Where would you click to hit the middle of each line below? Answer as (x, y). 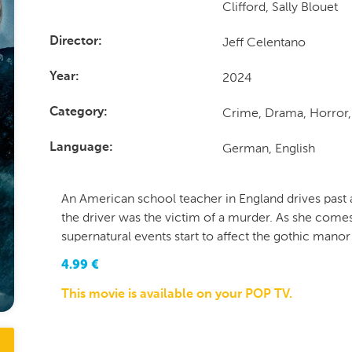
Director (73, 42)
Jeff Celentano (264, 42)
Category (76, 112)
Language (79, 148)
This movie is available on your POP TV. (176, 295)
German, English (269, 148)
